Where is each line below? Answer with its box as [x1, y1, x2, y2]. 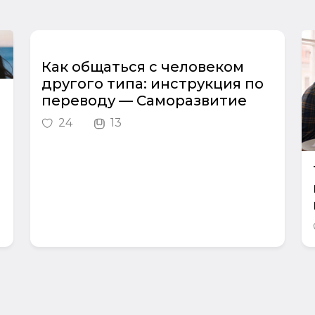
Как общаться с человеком [41, 58, 244, 75]
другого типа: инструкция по [41, 75, 264, 92]
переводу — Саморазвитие [41, 92, 247, 109]
